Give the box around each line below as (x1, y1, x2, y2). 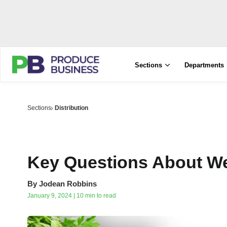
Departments (184, 61, 224, 69)
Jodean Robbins (39, 179, 97, 188)
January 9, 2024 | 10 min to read (27, 192, 116, 199)
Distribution (55, 104, 89, 111)
